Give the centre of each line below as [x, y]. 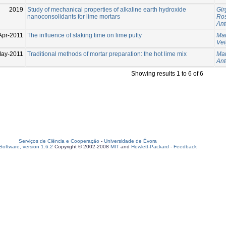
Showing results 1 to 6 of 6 [167, 73]
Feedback [185, 147]
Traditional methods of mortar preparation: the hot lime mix [107, 54]
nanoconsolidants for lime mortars [74, 16]
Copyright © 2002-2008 [82, 147]
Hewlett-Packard [150, 147]
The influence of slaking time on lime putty [84, 35]
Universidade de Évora [130, 141]
